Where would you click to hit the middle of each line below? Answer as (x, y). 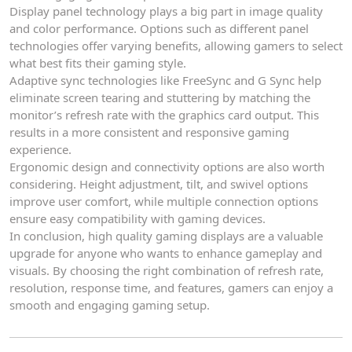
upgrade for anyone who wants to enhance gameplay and (166, 253)
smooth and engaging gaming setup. (110, 305)
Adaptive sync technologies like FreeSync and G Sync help (165, 80)
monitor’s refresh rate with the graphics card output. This (164, 115)
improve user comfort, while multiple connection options (164, 201)
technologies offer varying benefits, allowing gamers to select (176, 46)
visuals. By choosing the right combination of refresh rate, (167, 270)
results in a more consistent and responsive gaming (149, 132)
